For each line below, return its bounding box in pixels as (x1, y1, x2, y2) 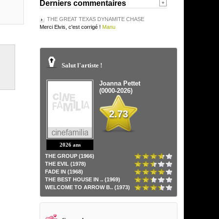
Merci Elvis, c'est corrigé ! (40, 24, 101, 30)
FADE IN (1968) (45, 168, 83, 175)
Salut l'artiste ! (62, 62, 102, 69)
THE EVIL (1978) (45, 160, 86, 167)
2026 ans (59, 141, 81, 148)
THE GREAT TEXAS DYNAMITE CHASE (47, 16, 144, 22)
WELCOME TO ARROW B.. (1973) (45, 184, 130, 190)
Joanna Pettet (99, 80, 140, 87)
